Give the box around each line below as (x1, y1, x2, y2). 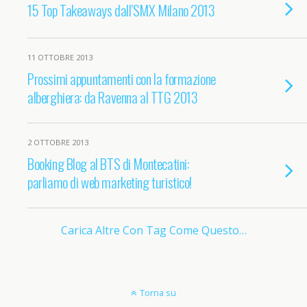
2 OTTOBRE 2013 (27, 137, 88, 147)
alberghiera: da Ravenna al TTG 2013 (27, 86, 198, 108)
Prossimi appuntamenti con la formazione (27, 68, 216, 89)
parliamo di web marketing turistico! (27, 171, 193, 193)
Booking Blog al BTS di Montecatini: (27, 153, 189, 174)
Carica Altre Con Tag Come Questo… (60, 223, 247, 238)
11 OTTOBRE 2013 (27, 52, 93, 62)
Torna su (140, 286, 176, 299)
